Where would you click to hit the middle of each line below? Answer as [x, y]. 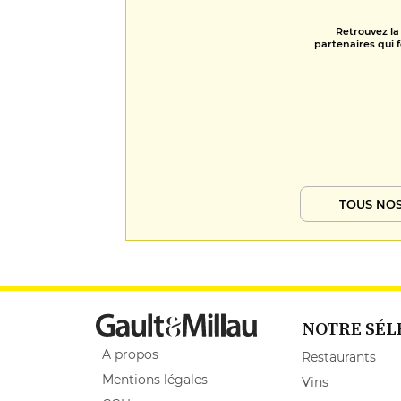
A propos [130, 354]
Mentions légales [155, 379]
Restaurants [338, 357]
